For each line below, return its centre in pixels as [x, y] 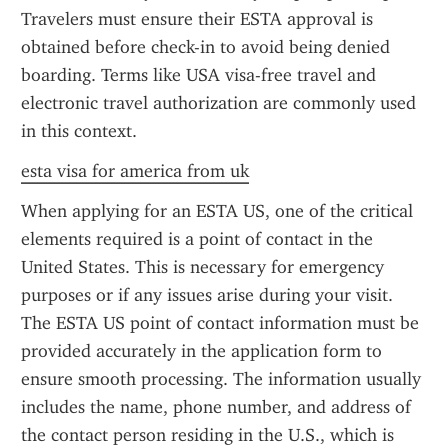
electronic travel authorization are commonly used [218, 103]
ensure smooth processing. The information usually [221, 379]
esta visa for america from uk [135, 171]
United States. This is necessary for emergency [202, 267]
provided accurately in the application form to [201, 351]
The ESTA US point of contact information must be [220, 323]
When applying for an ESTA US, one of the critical [217, 211]
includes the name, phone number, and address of [216, 407]
